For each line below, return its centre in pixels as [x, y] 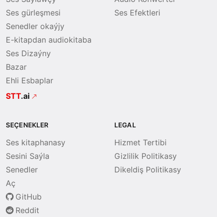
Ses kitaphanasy [36, 142]
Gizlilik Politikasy [146, 156]
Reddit [27, 210]
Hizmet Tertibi [140, 142]
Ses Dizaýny [28, 53]
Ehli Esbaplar [30, 80]
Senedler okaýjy [35, 26]
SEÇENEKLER [27, 125]
